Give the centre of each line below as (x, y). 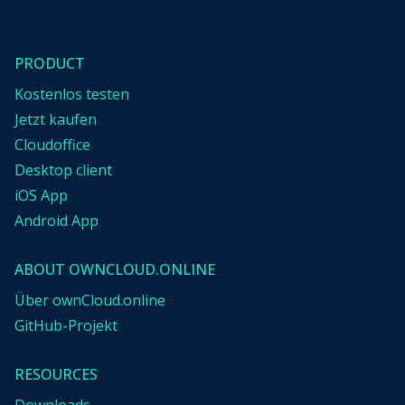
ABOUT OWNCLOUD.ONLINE (115, 270)
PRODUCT (50, 64)
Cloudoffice (52, 145)
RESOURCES (56, 375)
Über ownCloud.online (90, 301)
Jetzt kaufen (56, 120)
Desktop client (63, 170)
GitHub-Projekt (66, 326)
